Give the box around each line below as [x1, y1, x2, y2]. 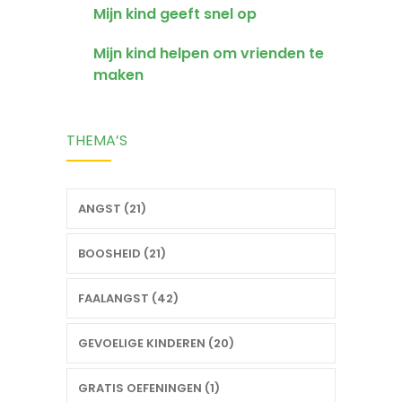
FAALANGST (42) [78, 290, 179, 308]
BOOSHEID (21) [78, 245, 166, 263]
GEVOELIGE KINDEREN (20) [78, 335, 234, 353]
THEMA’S [66, 130, 127, 152]
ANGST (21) [78, 200, 146, 218]
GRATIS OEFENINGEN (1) [78, 380, 220, 398]
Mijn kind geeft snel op [93, 4, 257, 25]
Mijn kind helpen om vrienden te [93, 43, 324, 65]
